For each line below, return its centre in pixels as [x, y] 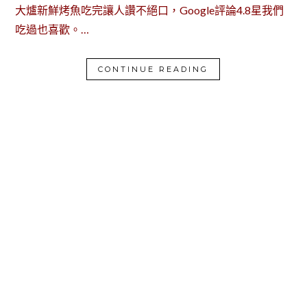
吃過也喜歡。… [52, 29]
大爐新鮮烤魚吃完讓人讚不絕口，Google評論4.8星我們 [150, 10]
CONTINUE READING [153, 70]
